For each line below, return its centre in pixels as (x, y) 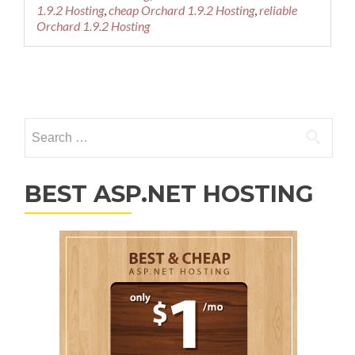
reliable (278, 10)
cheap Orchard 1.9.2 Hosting (181, 10)
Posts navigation (126, 84)
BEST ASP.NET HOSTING (169, 194)
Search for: (54, 127)
